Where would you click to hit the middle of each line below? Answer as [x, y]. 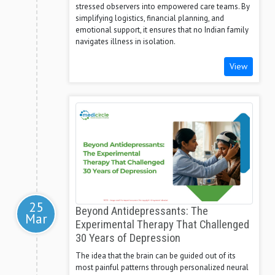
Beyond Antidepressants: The [142, 211]
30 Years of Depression [128, 238]
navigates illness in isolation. [126, 42]
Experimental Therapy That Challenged [162, 225]
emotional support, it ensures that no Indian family [162, 30]
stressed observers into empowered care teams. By [163, 7]
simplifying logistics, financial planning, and [150, 18]
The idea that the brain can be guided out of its [156, 256]
